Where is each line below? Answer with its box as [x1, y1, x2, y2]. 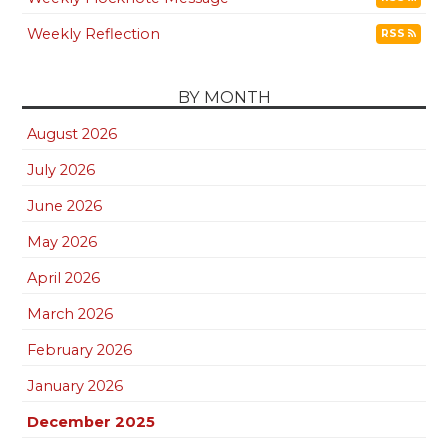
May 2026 [27, 232, 98, 251]
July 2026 [27, 160, 96, 179]
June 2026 [27, 196, 103, 215]
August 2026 [27, 124, 118, 143]
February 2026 [27, 340, 133, 359]
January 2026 [27, 376, 124, 395]
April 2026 [27, 268, 101, 287]
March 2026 [27, 304, 114, 323]
